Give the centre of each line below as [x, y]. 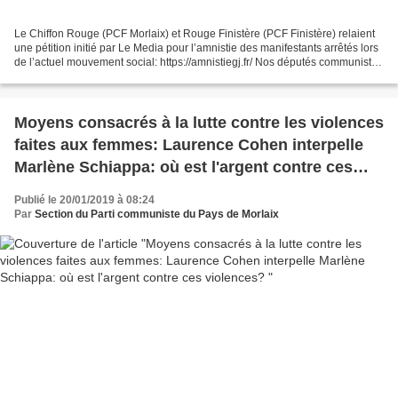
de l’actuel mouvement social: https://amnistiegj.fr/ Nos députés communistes [199, 63]
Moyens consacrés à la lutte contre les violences [199, 123]
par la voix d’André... [64, 77]
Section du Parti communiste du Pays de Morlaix [157, 215]
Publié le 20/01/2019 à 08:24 [84, 200]
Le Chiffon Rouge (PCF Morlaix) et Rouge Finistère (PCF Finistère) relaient [195, 34]
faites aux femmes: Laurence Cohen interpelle [189, 145]
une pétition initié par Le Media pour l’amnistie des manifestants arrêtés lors [196, 48]
